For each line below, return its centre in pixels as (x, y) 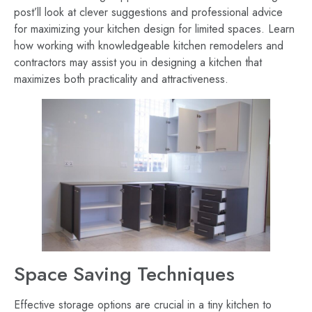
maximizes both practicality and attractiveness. (121, 79)
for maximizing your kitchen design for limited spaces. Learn (154, 29)
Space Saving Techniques (124, 274)
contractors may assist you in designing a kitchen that (138, 63)
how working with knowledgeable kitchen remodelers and (149, 46)
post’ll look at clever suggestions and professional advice (148, 13)
